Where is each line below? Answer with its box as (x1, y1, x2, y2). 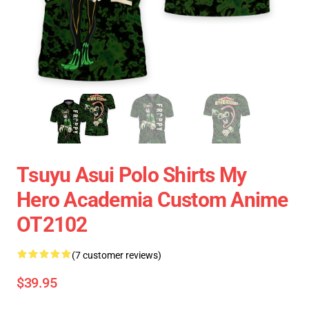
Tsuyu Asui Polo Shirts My (17, 163, 247, 187)
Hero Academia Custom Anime (17, 188, 288, 212)
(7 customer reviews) (72, 250, 161, 261)
